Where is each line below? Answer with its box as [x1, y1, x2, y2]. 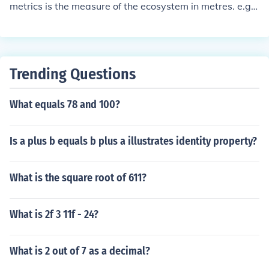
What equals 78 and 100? [10, 98, 120, 111]
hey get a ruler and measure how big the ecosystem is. [10, 14, 253, 26]
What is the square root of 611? [10, 171, 147, 184]
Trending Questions [10, 65, 136, 83]
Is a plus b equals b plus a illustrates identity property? [10, 134, 257, 148]
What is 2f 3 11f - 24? [10, 208, 98, 221]
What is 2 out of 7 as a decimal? [10, 244, 150, 258]
